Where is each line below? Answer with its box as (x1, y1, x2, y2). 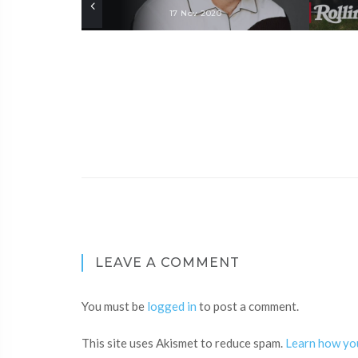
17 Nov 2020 (169, 8, 222, 18)
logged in (147, 299, 197, 313)
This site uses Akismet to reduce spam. (82, 336, 285, 350)
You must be (82, 299, 147, 313)
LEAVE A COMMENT (95, 255, 240, 270)
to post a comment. (197, 299, 299, 313)
